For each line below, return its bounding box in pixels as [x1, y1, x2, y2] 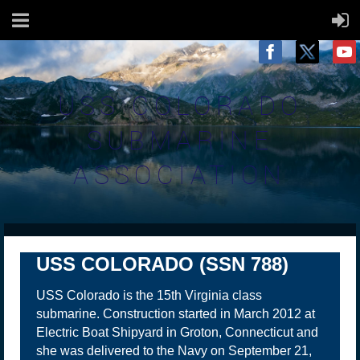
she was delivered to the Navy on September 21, [36, 344, 312, 358]
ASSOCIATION [73, 157, 287, 191]
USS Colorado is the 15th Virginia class [36, 288, 262, 303]
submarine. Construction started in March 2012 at [36, 307, 315, 321]
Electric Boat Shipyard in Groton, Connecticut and [36, 325, 318, 340]
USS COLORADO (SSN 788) [36, 253, 288, 275]
